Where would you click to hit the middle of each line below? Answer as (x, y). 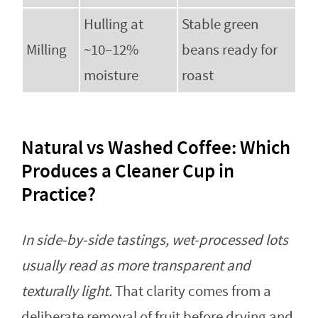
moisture (111, 76)
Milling (46, 50)
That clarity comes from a (192, 292)
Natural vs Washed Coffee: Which (156, 148)
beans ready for (230, 50)
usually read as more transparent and (136, 266)
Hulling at (114, 25)
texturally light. (67, 292)
